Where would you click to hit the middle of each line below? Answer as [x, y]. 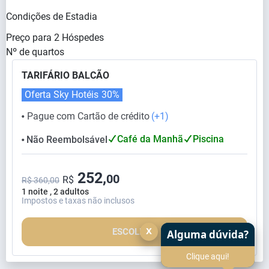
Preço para [29, 37]
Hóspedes [83, 37]
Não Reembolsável [67, 139]
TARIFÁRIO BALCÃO [65, 75]
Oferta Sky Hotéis [62, 94]
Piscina [208, 139]
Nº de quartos [35, 52]
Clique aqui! [208, 256]
